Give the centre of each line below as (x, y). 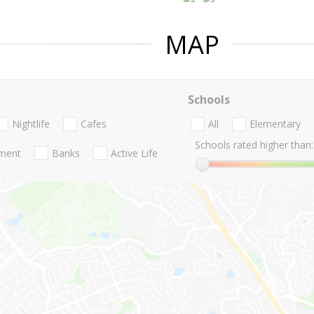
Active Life (134, 153)
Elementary (275, 124)
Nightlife (31, 124)
